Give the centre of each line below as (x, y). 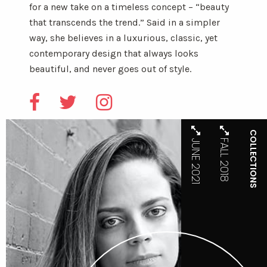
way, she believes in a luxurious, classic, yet (123, 38)
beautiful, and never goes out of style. (110, 69)
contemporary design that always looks (114, 53)
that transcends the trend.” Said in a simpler (124, 22)
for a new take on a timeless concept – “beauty (129, 7)
